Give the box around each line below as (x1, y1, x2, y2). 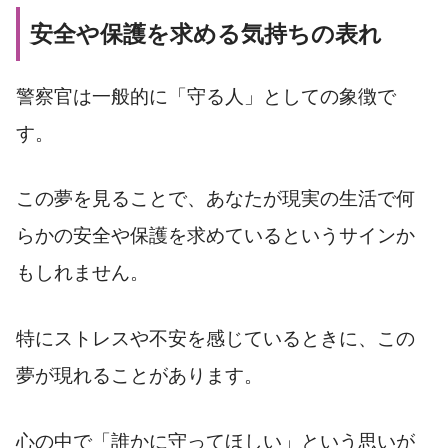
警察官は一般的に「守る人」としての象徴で (16, 85, 396, 107)
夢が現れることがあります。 (16, 365, 263, 387)
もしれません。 (16, 262, 149, 284)
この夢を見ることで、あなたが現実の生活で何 (16, 188, 415, 210)
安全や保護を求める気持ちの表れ (30, 21, 382, 48)
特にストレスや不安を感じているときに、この (16, 328, 415, 350)
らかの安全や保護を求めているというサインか (16, 225, 415, 247)
